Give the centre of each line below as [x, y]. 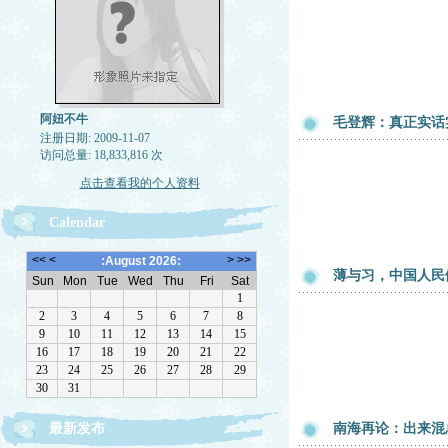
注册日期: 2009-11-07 [94, 138]
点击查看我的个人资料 [139, 183]
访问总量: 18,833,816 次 [101, 155]
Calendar [77, 222]
